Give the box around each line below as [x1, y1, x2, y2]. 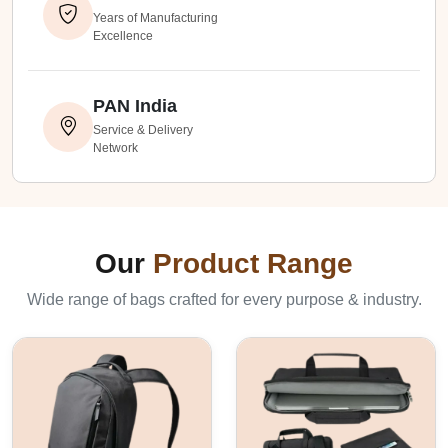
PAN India [93, 96, 177, 116]
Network [93, 141, 138, 155]
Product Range [153, 248, 353, 279]
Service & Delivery [93, 123, 193, 137]
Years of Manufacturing [93, 11, 218, 25]
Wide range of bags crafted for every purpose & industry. [26, 291, 422, 308]
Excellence [93, 29, 153, 43]
